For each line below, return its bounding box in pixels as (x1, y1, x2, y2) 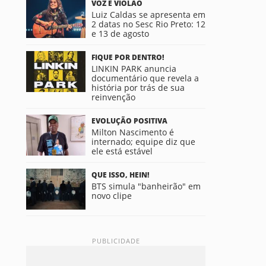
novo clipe (91, 190, 132, 201)
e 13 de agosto (91, 28, 149, 39)
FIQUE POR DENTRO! (91, 52, 164, 62)
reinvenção (91, 91, 135, 103)
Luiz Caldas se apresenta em (91, 9, 205, 20)
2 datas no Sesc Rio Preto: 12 (91, 18, 205, 30)
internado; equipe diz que (91, 136, 195, 147)
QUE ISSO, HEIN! (91, 170, 149, 180)
